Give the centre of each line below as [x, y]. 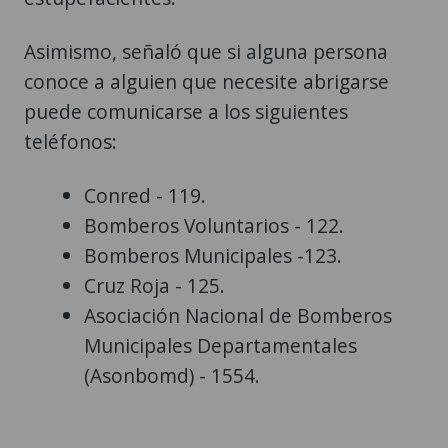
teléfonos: [70, 142]
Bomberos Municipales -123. [213, 256]
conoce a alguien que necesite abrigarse [206, 82]
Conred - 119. [145, 196]
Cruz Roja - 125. [154, 286]
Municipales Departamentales [220, 346]
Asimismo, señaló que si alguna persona [206, 52]
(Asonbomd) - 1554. [172, 376]
